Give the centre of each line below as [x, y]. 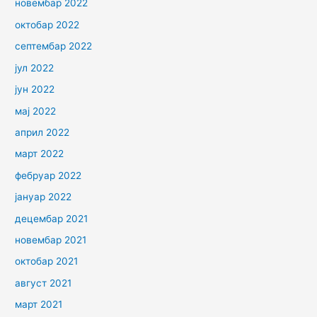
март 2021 [39, 305]
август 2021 [44, 283]
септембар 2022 [54, 46]
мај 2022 [36, 111]
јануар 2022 [44, 197]
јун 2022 [35, 90]
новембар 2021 [51, 240]
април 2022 [42, 132]
